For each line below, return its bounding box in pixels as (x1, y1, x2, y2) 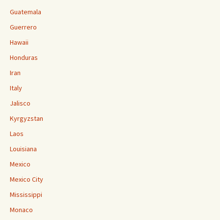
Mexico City (10, 175, 43, 184)
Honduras (10, 53, 38, 62)
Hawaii (10, 38, 28, 47)
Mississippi (10, 190, 42, 199)
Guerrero (10, 23, 37, 32)
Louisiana (10, 144, 37, 154)
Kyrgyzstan (10, 114, 43, 123)
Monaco (10, 205, 33, 215)
